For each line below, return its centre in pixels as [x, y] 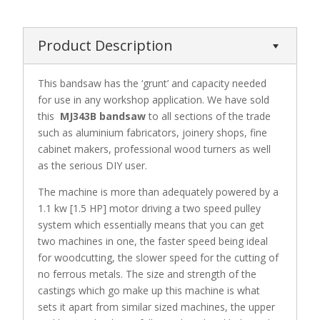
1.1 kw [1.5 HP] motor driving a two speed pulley [150, 208]
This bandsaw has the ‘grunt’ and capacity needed [152, 83]
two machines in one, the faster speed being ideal [153, 241]
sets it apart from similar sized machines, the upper [157, 306]
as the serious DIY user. [93, 165]
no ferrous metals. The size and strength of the [147, 274]
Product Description [106, 45]
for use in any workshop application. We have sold [154, 99]
